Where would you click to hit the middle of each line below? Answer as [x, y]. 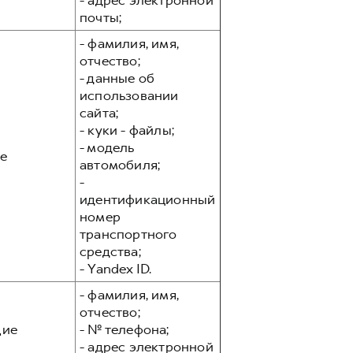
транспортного [128, 234]
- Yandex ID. [116, 269]
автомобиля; [120, 165]
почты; [101, 17]
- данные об [117, 78]
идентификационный [148, 199]
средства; [110, 251]
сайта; [99, 113]
